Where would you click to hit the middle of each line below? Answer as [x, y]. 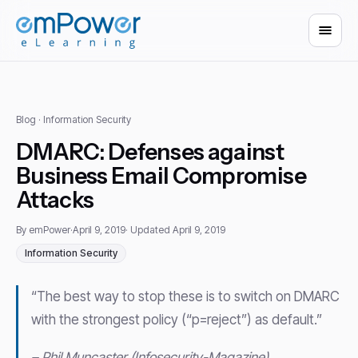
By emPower [43, 230]
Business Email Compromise [161, 176]
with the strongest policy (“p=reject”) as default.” [177, 320]
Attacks [55, 200]
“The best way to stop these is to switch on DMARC [185, 296]
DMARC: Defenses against [150, 152]
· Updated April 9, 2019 [175, 230]
